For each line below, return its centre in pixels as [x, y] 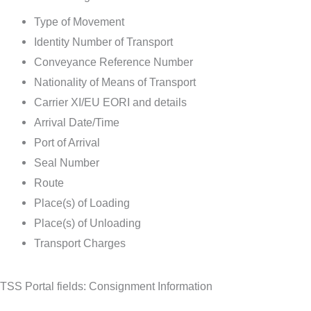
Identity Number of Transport [104, 42]
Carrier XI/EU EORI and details [111, 102]
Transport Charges [80, 243]
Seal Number [67, 163]
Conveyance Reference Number [114, 62]
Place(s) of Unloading [88, 223]
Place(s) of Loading [82, 203]
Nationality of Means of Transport [115, 82]
